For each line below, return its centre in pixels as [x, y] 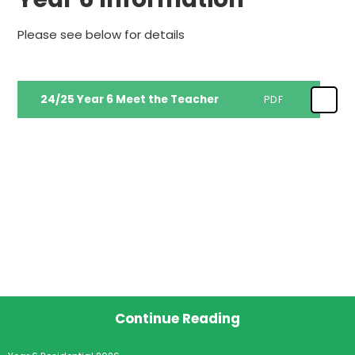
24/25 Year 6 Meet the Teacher [129, 99]
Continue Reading [177, 319]
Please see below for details [101, 35]
